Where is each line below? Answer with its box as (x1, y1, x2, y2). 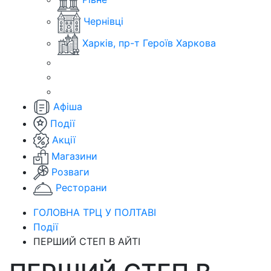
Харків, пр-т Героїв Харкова (82, 37, 216, 49)
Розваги (51, 166, 90, 178)
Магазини (51, 149, 97, 162)
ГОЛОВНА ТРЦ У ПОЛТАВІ (33, 206, 156, 218)
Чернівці (83, 15, 123, 27)
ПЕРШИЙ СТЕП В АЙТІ (33, 235, 140, 247)
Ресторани (56, 181, 107, 194)
